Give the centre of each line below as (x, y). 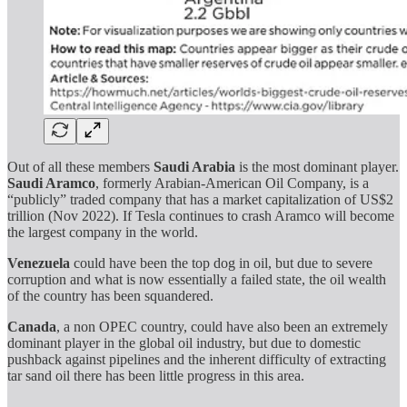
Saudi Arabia (194, 167)
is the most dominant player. (317, 167)
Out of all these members (80, 167)
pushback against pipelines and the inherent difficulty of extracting (197, 360)
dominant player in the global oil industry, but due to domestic (184, 343)
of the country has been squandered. (110, 296)
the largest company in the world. (103, 233)
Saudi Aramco (51, 184)
